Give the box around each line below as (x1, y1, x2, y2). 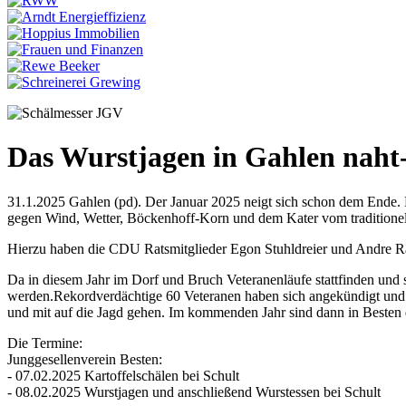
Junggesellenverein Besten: (7, 351, 162, 367)
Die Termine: (7, 334, 82, 351)
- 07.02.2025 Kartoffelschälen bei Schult (7, 367, 239, 383)
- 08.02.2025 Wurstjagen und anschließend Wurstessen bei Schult (7, 383, 381, 400)
